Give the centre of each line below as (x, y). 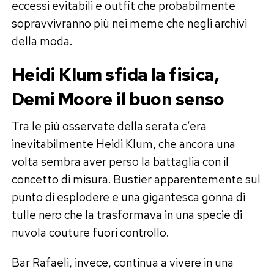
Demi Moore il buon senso (118, 99)
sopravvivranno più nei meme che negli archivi (129, 23)
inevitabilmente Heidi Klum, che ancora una (123, 143)
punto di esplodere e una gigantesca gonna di (128, 197)
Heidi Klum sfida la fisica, (115, 74)
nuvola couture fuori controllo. (90, 232)
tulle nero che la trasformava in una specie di (127, 214)
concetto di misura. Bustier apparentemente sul (136, 179)
